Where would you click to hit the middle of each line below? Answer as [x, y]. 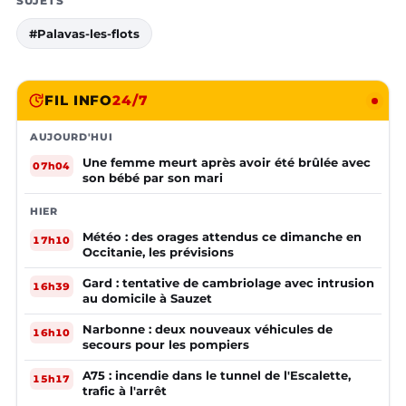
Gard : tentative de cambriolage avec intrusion [228, 283]
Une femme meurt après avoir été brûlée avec [227, 163]
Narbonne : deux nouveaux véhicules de [208, 329]
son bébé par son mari [153, 178]
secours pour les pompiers [166, 345]
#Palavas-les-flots [84, 34]
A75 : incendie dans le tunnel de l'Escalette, [217, 376]
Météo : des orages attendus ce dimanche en [222, 237]
